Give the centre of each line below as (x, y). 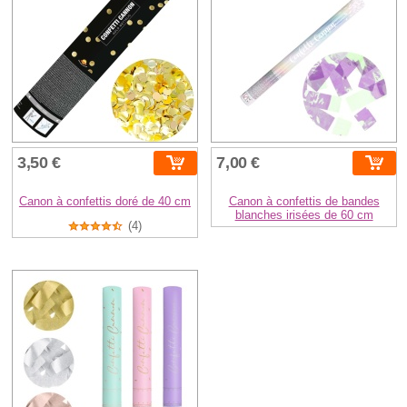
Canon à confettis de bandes (304, 201)
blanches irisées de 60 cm (304, 214)
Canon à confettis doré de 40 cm (104, 201)
